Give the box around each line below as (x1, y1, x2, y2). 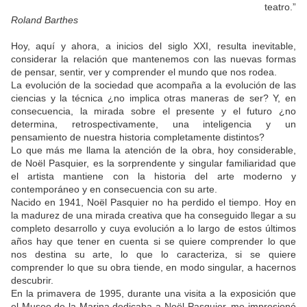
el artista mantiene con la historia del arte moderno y (11, 171, 296, 182)
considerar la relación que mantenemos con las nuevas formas (11, 53, 296, 65)
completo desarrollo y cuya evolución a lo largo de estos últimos (11, 223, 296, 234)
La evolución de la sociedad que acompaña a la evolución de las (11, 79, 296, 91)
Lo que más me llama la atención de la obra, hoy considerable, (11, 145, 296, 156)
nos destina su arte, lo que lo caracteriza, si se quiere (11, 249, 296, 260)
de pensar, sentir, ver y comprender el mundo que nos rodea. (11, 66, 277, 78)
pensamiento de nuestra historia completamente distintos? (11, 132, 265, 143)
